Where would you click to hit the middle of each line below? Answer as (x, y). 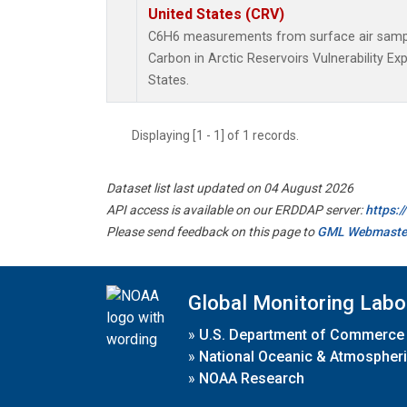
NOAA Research (252, 378)
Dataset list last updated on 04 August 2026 (230, 189)
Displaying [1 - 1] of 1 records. (221, 136)
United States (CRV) (216, 15)
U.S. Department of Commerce (302, 334)
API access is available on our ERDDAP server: (236, 210)
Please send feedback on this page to (212, 232)
